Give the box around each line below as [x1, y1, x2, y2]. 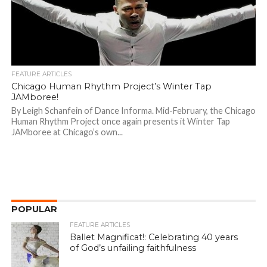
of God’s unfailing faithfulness [70, 243, 197, 254]
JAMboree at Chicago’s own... [11, 127, 123, 138]
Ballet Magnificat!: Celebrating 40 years [70, 232, 238, 243]
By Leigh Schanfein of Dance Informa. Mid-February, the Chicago [11, 105, 256, 116]
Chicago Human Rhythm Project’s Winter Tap [11, 81, 212, 92]
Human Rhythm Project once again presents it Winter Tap [11, 116, 230, 127]
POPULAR [11, 204, 57, 215]
